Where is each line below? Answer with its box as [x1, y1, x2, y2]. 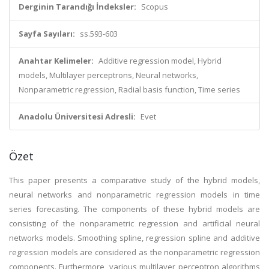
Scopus [141, 1, 168, 12]
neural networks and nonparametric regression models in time [9, 189, 260, 200]
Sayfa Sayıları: [19, 28, 75, 39]
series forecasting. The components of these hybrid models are [9, 204, 260, 214]
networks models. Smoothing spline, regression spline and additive [9, 232, 260, 243]
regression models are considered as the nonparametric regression [9, 247, 260, 258]
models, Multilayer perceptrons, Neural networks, [19, 70, 198, 80]
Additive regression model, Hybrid [98, 55, 222, 66]
